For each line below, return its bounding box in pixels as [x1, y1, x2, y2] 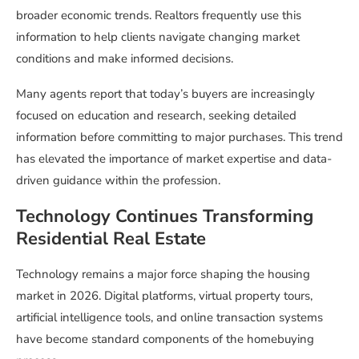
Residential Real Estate [16, 227, 206, 252]
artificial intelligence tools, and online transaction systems [16, 309, 323, 326]
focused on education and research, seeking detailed [16, 107, 296, 124]
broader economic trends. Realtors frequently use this [16, 7, 301, 24]
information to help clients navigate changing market [16, 29, 300, 46]
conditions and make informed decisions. [16, 50, 233, 67]
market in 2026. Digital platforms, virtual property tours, [16, 288, 313, 305]
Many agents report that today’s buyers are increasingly [16, 86, 315, 103]
